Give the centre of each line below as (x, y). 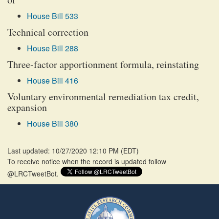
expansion (27, 107)
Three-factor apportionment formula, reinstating (103, 64)
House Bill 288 (53, 48)
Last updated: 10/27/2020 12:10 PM (64, 151)
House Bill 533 (53, 16)
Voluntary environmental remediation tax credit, (103, 97)
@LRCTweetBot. (34, 174)
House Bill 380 (53, 123)
